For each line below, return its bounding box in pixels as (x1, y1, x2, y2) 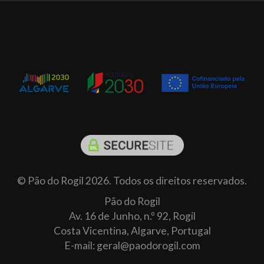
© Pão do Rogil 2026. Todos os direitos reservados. (17, 174, 247, 187)
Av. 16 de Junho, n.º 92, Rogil (68, 209, 196, 222)
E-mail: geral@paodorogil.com (64, 239, 200, 252)
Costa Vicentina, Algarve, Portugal (53, 224, 211, 237)
